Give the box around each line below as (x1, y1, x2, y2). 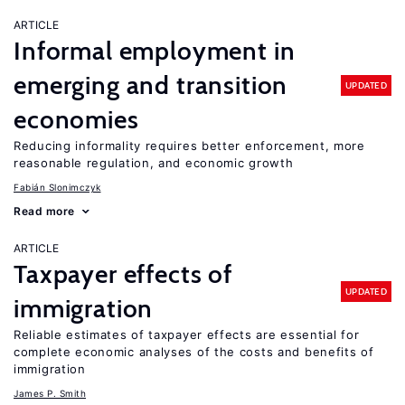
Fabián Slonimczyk (14, 182, 101, 193)
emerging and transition (14, 70, 288, 100)
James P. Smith (14, 388, 86, 399)
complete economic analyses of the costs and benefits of (14, 344, 374, 359)
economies (14, 104, 139, 135)
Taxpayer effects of (14, 259, 232, 289)
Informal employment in (14, 35, 296, 66)
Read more (14, 204, 75, 218)
